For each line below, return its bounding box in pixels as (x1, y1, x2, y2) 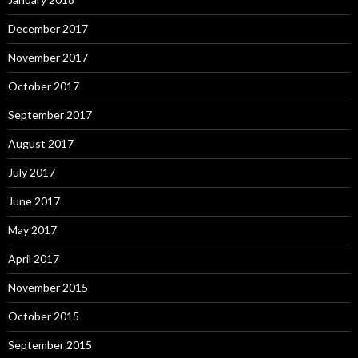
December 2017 (8, 22, 88, 35)
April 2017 (8, 252, 59, 265)
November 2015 (8, 280, 88, 294)
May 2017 (8, 223, 57, 237)
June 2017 (8, 194, 60, 208)
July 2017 (8, 165, 55, 179)
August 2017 (8, 137, 74, 150)
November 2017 (8, 50, 88, 64)
